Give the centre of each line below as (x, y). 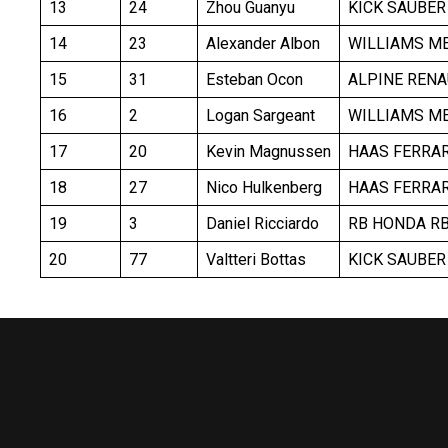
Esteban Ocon (254, 80)
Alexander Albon (263, 44)
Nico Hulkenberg (264, 188)
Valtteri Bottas (256, 260)
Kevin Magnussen (268, 152)
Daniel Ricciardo (262, 224)
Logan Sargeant (260, 116)
